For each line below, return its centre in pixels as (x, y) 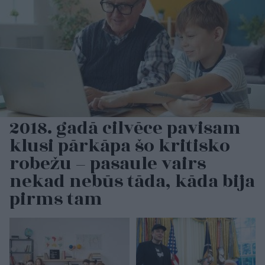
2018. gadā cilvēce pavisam (125, 128)
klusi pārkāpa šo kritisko (120, 146)
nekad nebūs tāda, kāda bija (132, 181)
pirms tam (56, 199)
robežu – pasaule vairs (108, 164)
